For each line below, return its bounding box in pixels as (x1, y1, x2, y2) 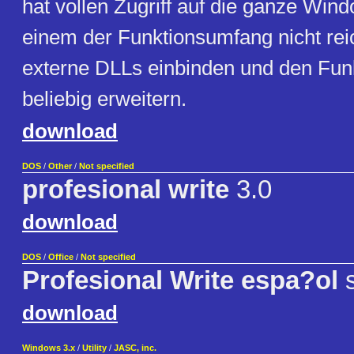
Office (48, 252, 73, 262)
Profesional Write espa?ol (22, 266, 338, 296)
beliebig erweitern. (22, 87, 186, 111)
